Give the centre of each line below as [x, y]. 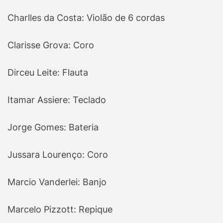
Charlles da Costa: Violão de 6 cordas [86, 18]
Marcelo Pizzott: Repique [60, 210]
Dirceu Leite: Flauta [48, 73]
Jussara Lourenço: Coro [58, 155]
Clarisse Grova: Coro [51, 45]
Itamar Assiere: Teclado [57, 100]
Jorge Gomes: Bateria [53, 127]
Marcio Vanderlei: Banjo [57, 182]
